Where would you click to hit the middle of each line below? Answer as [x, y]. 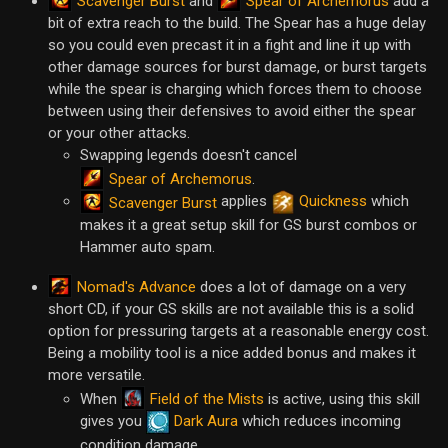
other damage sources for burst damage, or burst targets [237, 67]
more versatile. [96, 375]
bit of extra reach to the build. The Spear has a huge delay [237, 23]
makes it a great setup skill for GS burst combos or [248, 225]
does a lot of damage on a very [301, 287]
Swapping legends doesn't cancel [188, 155]
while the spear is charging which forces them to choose [235, 89]
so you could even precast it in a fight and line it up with [229, 45]
